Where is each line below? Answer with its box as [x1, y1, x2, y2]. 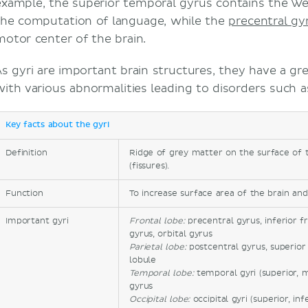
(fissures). [129, 161, 170, 172]
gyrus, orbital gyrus [129, 229, 212, 240]
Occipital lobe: [129, 294, 193, 305]
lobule [129, 255, 157, 266]
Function [5, 188, 43, 199]
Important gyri [5, 216, 69, 227]
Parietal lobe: [129, 242, 186, 253]
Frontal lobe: [129, 216, 185, 227]
